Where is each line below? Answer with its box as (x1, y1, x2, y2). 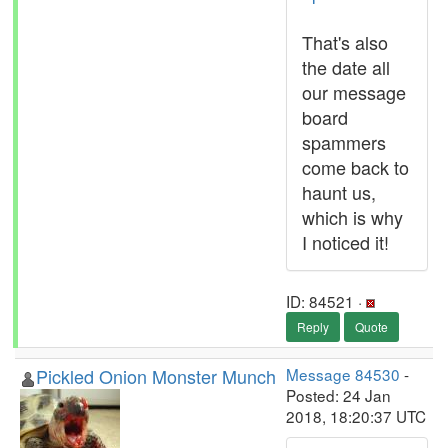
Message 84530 (286, 363, 400, 385)
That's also (302, 29, 388, 55)
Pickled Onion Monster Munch (36, 363, 276, 389)
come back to (302, 154, 409, 180)
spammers (302, 129, 386, 155)
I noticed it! (302, 229, 389, 255)
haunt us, (302, 179, 376, 205)
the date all (302, 54, 390, 80)
